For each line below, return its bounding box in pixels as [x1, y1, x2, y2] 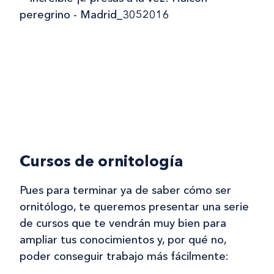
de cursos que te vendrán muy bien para [20, 216, 226, 230]
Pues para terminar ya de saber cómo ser [20, 183, 231, 197]
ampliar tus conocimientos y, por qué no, [20, 232, 226, 246]
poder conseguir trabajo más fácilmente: [20, 249, 229, 263]
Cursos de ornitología [20, 151, 183, 170]
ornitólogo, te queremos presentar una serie [20, 199, 249, 213]
